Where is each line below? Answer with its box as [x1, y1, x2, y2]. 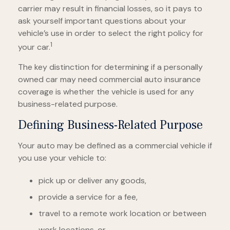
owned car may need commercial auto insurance [18, 74, 201, 85]
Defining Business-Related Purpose [18, 117, 203, 133]
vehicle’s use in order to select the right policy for [18, 28, 203, 39]
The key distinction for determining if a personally [18, 62, 203, 73]
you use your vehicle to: [18, 152, 106, 164]
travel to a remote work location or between [39, 208, 206, 219]
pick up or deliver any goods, [39, 175, 146, 186]
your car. [18, 42, 50, 53]
